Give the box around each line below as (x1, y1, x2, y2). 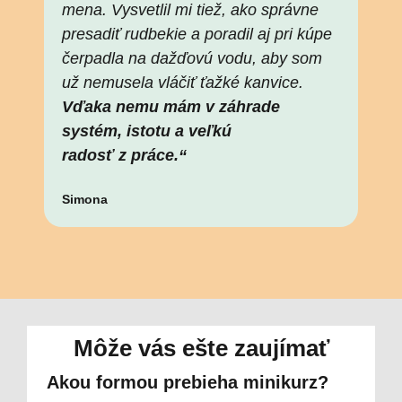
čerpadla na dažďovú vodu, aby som (62, 49, 323, 68)
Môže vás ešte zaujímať (73, 335, 329, 363)
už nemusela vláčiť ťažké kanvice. (62, 74, 304, 92)
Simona (62, 192, 109, 207)
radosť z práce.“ (62, 146, 188, 165)
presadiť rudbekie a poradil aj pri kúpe (62, 25, 333, 44)
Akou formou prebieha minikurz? (47, 372, 328, 393)
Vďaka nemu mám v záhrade (62, 98, 281, 117)
